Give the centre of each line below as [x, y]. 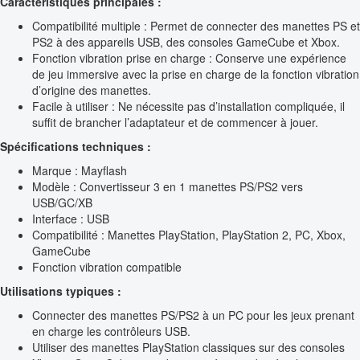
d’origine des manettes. [92, 90]
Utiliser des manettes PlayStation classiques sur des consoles [188, 348]
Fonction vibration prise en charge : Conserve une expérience [189, 58]
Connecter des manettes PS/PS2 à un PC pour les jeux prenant [193, 315]
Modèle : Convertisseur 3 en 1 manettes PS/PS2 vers [168, 187]
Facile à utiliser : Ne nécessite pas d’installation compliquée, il [188, 106]
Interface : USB [71, 219]
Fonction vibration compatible [107, 267]
